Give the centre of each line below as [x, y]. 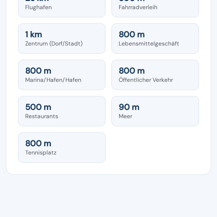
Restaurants [42, 116]
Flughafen [39, 7]
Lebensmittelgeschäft [149, 43]
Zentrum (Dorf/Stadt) [54, 43]
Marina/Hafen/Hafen [53, 80]
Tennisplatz [41, 152]
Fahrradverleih [138, 7]
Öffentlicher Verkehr [146, 80]
